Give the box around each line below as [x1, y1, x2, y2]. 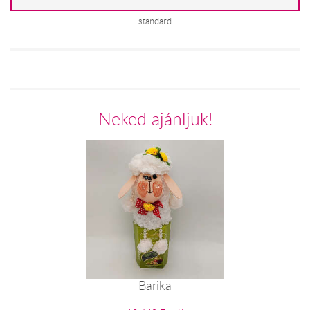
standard [138, 15, 172, 27]
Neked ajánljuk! [98, 107, 212, 130]
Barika [138, 276, 172, 293]
